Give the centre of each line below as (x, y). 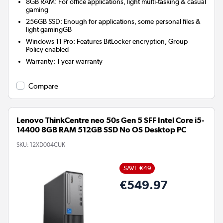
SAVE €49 (137, 168)
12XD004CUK (48, 145)
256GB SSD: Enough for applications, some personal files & (113, 22)
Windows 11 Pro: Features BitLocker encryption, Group (107, 42)
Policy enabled (48, 50)
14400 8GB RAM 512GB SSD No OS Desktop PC (101, 130)
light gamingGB (49, 30)
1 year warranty (80, 61)
